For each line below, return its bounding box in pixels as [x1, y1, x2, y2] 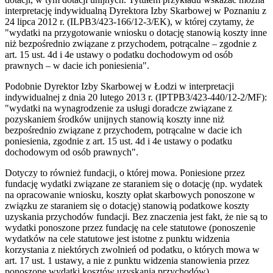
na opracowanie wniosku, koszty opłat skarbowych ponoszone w [5, 189, 255, 200]
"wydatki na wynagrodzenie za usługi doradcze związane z [5, 102, 232, 113]
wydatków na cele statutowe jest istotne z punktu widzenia [5, 233, 230, 244]
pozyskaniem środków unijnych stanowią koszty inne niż [5, 113, 224, 124]
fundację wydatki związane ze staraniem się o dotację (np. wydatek [5, 178, 263, 189]
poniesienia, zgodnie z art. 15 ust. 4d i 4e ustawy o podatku [5, 135, 232, 146]
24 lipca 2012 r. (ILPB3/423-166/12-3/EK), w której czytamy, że [5, 16, 254, 27]
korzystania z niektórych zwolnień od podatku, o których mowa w [5, 244, 260, 255]
